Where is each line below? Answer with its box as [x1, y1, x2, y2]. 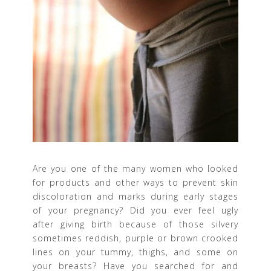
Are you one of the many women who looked [33, 162, 238, 174]
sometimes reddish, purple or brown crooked [33, 232, 238, 244]
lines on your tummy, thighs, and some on [33, 246, 238, 258]
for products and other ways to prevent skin [33, 176, 238, 188]
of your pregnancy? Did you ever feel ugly [33, 204, 238, 216]
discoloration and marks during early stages [33, 190, 238, 202]
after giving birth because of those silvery [33, 218, 238, 230]
